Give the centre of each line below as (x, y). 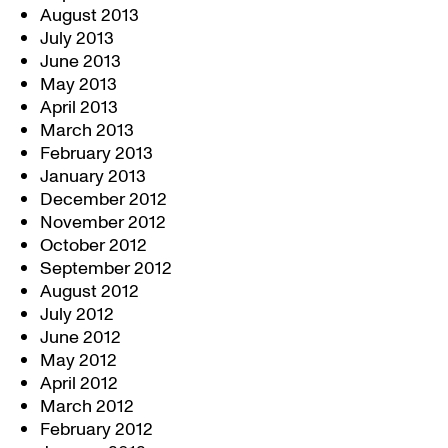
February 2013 (96, 153)
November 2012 (103, 222)
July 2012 (77, 314)
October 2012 (93, 245)
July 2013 (77, 38)
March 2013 (87, 130)
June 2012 (80, 337)
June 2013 (80, 61)
